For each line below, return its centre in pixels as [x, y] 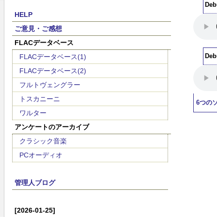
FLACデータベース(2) [53, 71]
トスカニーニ [40, 99]
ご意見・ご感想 [38, 29]
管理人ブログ [35, 183]
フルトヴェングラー [50, 85]
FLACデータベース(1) [53, 57]
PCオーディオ [41, 155]
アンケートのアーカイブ [52, 127]
